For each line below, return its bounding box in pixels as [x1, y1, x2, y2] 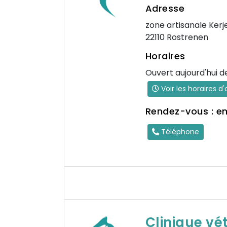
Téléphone [159, 127, 199, 137]
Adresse [145, 2, 184, 15]
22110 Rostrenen [145, 31, 208, 43]
